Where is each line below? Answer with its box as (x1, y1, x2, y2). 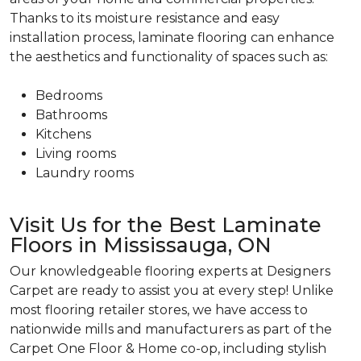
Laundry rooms (35, 165, 134, 180)
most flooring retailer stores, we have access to (10, 302, 308, 317)
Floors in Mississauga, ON (10, 233, 272, 257)
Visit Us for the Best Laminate (10, 213, 322, 237)
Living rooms (35, 146, 116, 161)
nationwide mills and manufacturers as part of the (10, 322, 332, 337)
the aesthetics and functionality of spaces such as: (10, 49, 328, 64)
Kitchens (35, 127, 91, 142)
